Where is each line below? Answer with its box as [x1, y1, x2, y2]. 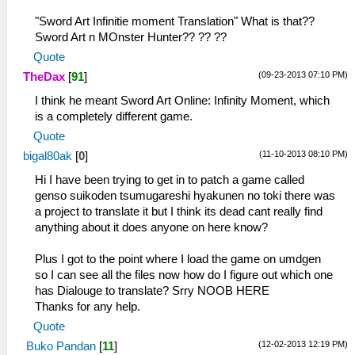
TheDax [23, 71, 65, 84]
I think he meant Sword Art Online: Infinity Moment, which [35, 94, 330, 108]
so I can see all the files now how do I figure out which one [35, 269, 333, 282]
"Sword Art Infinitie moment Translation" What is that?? [35, 15, 315, 29]
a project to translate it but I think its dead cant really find [35, 205, 323, 219]
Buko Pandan [26, 340, 96, 353]
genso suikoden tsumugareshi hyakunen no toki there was [35, 189, 335, 203]
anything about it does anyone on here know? [35, 221, 268, 235]
